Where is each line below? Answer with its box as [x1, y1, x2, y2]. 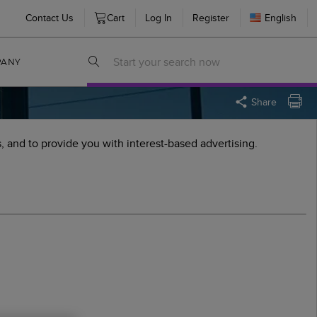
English [265, 11, 296, 25]
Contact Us [25, 10, 74, 25]
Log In [145, 10, 172, 25]
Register [192, 10, 229, 25]
